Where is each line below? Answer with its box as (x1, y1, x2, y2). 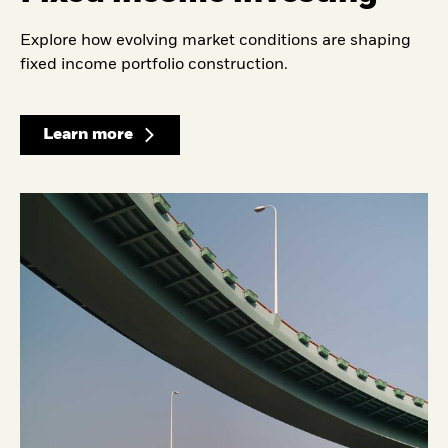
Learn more (42, 126, 133, 143)
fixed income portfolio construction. (20, 57, 288, 74)
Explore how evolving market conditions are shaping (20, 33, 411, 50)
